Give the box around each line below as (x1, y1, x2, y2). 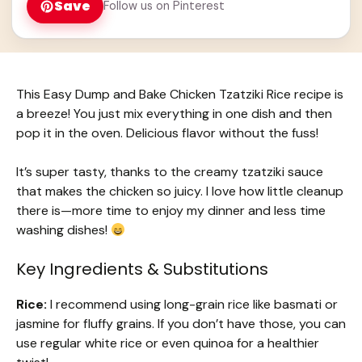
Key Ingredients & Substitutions (16, 258, 268, 281)
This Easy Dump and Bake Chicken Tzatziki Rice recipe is (16, 86, 343, 103)
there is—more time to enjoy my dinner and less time (16, 202, 326, 220)
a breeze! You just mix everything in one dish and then (16, 105, 332, 123)
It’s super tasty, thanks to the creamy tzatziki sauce (16, 163, 323, 181)
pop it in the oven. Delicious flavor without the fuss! (16, 124, 318, 142)
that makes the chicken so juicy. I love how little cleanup (16, 183, 343, 200)
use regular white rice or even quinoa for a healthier (16, 335, 319, 352)
